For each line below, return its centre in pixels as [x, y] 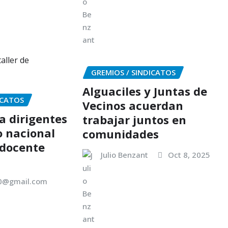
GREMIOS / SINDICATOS [133, 72]
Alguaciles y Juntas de [145, 91]
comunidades [120, 134]
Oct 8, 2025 [189, 154]
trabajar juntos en [134, 119]
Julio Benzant [124, 154]
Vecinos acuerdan [133, 105]
